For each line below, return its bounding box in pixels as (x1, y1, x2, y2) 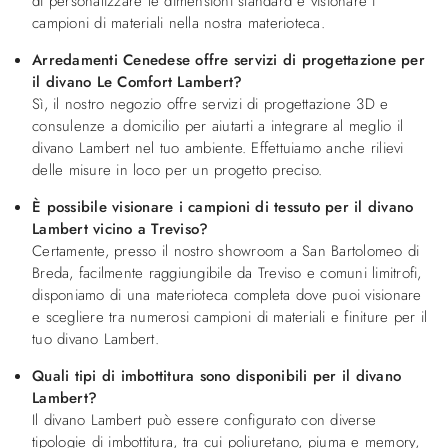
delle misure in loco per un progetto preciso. (32, 158, 323, 181)
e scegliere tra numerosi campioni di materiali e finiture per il (32, 305, 427, 328)
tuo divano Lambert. (32, 327, 159, 350)
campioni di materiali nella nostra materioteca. (32, 11, 325, 34)
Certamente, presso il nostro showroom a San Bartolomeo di (32, 239, 420, 262)
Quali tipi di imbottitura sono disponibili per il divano (32, 364, 401, 387)
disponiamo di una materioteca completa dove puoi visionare (32, 283, 422, 306)
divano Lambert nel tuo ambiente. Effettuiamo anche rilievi (32, 136, 404, 159)
